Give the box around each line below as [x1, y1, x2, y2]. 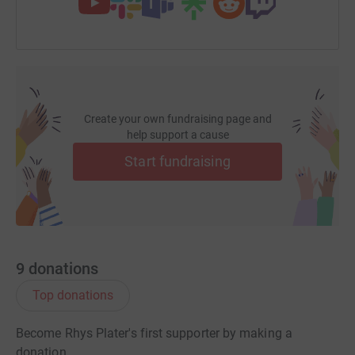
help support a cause [126, 128, 229, 141]
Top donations [32, 287, 113, 303]
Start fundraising [124, 152, 231, 170]
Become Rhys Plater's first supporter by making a [16, 325, 292, 341]
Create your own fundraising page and [83, 112, 272, 125]
